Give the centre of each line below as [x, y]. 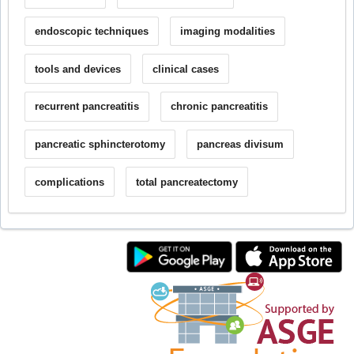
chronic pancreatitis [219, 107]
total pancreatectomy [186, 182]
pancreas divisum [240, 144]
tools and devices [77, 69]
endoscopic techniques [91, 31]
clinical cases [185, 69]
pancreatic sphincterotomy [100, 144]
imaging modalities [227, 31]
